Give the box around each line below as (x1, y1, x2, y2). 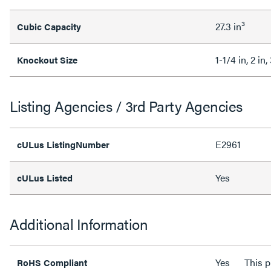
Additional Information (10, 214, 148, 234)
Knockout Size (17, 53, 77, 66)
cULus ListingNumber (17, 138, 112, 151)
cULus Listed (17, 171, 75, 184)
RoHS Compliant (17, 256, 87, 269)
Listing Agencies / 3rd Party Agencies (10, 96, 243, 116)
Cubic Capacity (17, 20, 81, 33)
